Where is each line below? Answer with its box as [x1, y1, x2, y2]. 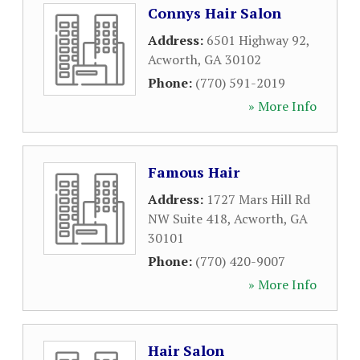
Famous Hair [148, 162, 239, 182]
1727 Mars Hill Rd [207, 190, 310, 208]
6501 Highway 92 [207, 31, 306, 49]
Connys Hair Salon [148, 3, 281, 22]
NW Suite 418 [148, 210, 227, 227]
